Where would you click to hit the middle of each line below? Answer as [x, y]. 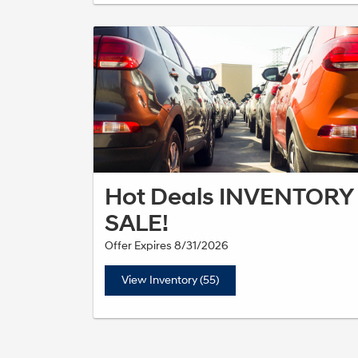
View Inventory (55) [170, 280]
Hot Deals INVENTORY [229, 197]
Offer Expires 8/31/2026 [167, 245]
